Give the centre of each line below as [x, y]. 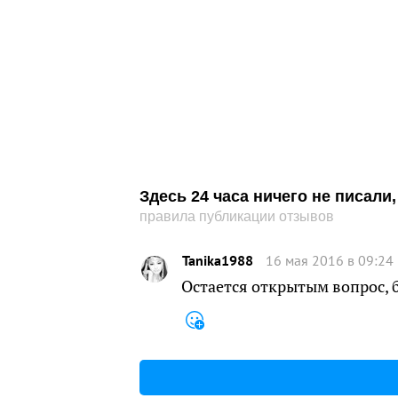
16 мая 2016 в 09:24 [330, 260]
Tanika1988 [218, 260]
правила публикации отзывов [237, 216]
